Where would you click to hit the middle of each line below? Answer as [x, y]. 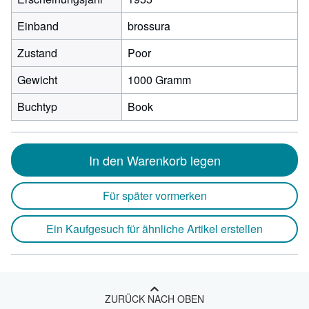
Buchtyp [37, 107]
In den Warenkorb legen [154, 160]
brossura [149, 26]
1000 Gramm [159, 80]
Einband [38, 26]
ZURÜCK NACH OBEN [154, 299]
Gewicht [37, 80]
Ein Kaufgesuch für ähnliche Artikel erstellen [154, 229]
